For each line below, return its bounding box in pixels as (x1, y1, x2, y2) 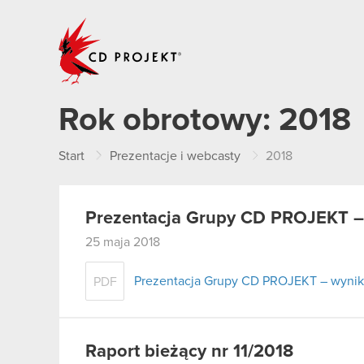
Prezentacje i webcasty (110, 149, 240, 162)
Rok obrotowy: (58, 104, 279, 136)
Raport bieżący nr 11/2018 (85, 342, 293, 361)
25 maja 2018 (85, 236, 160, 249)
